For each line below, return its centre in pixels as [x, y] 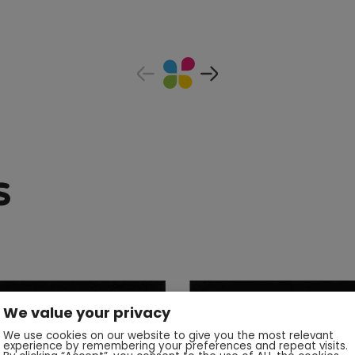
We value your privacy [87, 313]
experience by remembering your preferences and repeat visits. [176, 346]
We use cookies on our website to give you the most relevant [168, 336]
